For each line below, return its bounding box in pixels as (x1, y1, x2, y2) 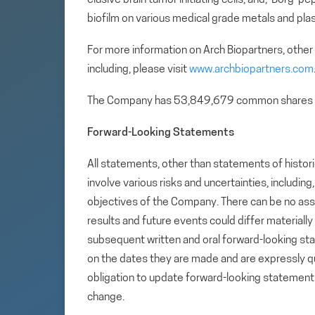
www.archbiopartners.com (189, 63, 314, 75)
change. (87, 291, 124, 303)
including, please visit (87, 63, 189, 75)
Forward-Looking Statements (87, 127, 234, 139)
